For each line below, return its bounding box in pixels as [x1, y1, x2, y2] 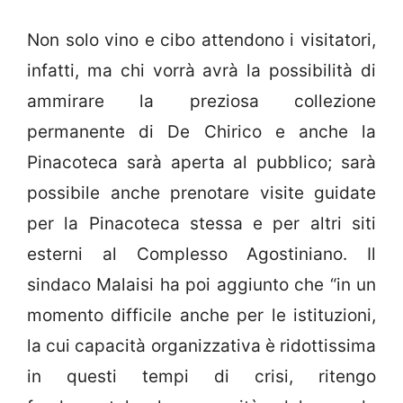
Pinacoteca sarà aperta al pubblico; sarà [27, 151, 376, 173]
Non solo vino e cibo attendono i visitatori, [27, 29, 376, 50]
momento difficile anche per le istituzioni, [27, 304, 376, 326]
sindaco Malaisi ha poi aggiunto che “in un [27, 273, 376, 295]
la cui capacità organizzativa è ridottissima [27, 335, 376, 356]
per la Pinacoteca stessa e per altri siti [27, 212, 376, 234]
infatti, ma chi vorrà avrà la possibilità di [27, 59, 376, 81]
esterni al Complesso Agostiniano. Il [27, 243, 376, 264]
